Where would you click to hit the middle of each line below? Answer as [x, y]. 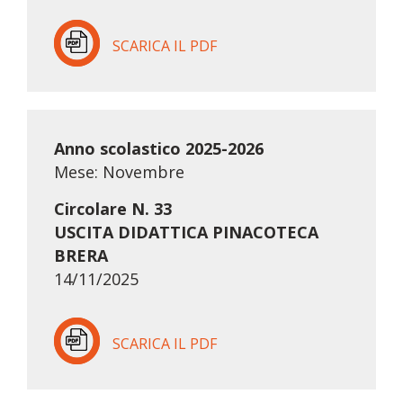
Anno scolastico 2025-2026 [158, 149]
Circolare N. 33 [112, 209]
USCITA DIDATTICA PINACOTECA [186, 233]
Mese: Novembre [119, 172]
